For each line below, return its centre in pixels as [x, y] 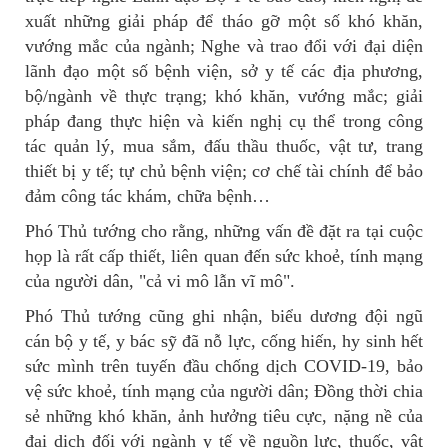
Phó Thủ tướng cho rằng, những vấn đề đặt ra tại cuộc [224, 230]
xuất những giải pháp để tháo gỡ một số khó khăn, [224, 20]
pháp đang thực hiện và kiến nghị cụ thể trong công [224, 120]
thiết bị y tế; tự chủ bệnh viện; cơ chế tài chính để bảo [224, 170]
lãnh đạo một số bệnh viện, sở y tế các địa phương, [224, 70]
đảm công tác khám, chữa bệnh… [147, 195]
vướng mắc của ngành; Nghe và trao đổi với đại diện [224, 45]
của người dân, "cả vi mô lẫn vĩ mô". [160, 280]
